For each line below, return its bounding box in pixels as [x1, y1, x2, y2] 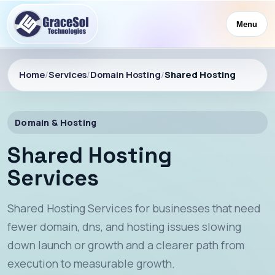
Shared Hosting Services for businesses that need [7, 201, 261, 216]
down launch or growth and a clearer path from [7, 238, 244, 253]
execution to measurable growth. [7, 256, 175, 271]
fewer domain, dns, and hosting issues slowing [7, 219, 241, 234]
